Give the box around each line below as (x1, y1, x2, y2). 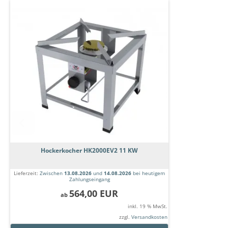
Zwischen (40, 169, 64, 177)
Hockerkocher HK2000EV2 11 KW (41, 146, 138, 155)
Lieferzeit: (14, 169, 40, 177)
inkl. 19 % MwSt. (128, 203, 167, 210)
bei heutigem (131, 169, 165, 177)
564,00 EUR (69, 187, 118, 200)
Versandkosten (131, 213, 167, 221)
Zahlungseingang (69, 176, 110, 183)
